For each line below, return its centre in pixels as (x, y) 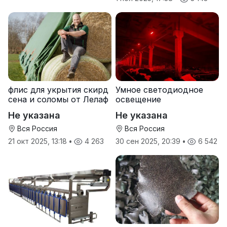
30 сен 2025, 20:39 (149, 141)
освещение (138, 100)
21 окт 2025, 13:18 (39, 141)
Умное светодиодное (159, 90)
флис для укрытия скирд (58, 90)
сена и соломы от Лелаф (58, 100)
